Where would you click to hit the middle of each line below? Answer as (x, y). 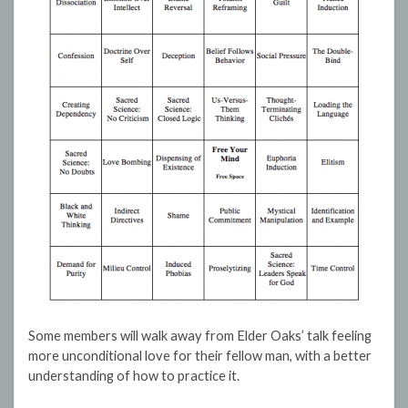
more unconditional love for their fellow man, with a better (200, 356)
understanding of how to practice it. (134, 376)
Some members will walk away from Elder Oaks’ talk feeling (200, 336)
